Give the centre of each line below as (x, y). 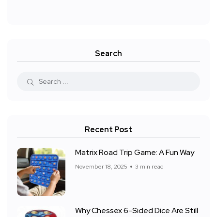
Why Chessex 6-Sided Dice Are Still (137, 211)
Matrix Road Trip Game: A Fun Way (135, 153)
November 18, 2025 (101, 167)
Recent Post (108, 130)
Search (108, 54)
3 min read (149, 167)
